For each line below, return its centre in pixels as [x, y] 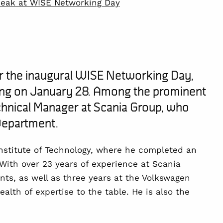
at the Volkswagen [150, 178]
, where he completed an [143, 150]
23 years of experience [90, 164]
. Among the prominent [147, 91]
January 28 [59, 91]
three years [87, 178]
